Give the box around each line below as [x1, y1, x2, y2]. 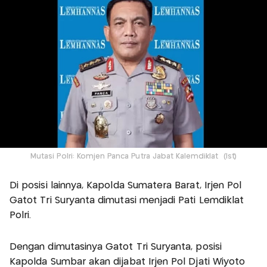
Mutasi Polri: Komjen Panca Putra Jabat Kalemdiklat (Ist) [30, 153, 237, 160]
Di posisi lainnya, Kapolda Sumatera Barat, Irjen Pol [10, 181, 242, 191]
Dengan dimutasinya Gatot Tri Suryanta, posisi [10, 243, 222, 252]
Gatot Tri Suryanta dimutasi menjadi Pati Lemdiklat [10, 196, 244, 206]
